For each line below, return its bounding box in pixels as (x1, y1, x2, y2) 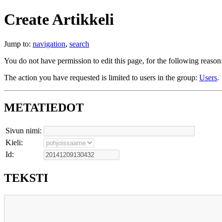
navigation (33, 39, 65, 48)
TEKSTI (4, 171, 48, 184)
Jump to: (4, 39, 33, 48)
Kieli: (5, 138, 23, 147)
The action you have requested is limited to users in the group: (4, 73, 199, 82)
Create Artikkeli (4, 10, 114, 29)
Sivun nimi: (5, 126, 42, 135)
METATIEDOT (4, 101, 84, 114)
